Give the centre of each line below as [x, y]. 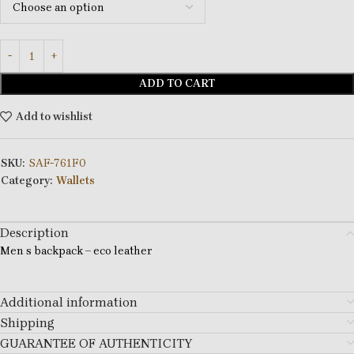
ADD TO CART [177, 84]
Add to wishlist [54, 116]
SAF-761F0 [57, 164]
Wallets [75, 181]
